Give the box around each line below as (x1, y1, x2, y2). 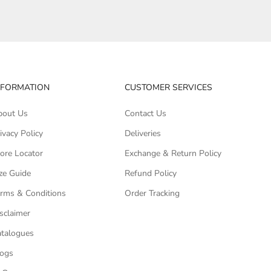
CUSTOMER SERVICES (125, 81, 213, 93)
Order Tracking (125, 187, 180, 199)
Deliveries (125, 127, 162, 139)
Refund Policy (125, 167, 177, 179)
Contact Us (125, 107, 167, 119)
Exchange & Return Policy (125, 147, 222, 159)
